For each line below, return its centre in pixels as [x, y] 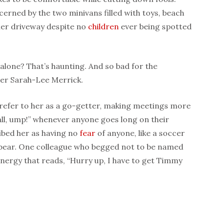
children [103, 26]
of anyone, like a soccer [140, 133]
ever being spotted [155, 26]
